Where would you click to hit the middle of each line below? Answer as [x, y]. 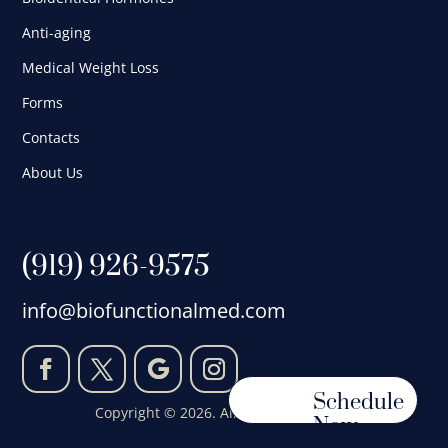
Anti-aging [57, 33]
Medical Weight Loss [91, 68]
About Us [53, 173]
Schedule [358, 402]
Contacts [51, 138]
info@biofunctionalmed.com [154, 311]
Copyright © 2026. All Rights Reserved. [223, 413]
